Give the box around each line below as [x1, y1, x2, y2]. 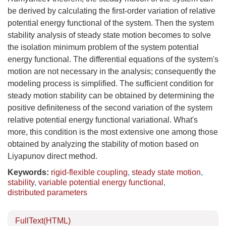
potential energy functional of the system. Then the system [8, 19, 214, 27]
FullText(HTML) [15, 216, 71, 225]
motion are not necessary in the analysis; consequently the [8, 67, 216, 76]
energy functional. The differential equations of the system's [8, 55, 218, 64]
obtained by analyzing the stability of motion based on [8, 140, 199, 148]
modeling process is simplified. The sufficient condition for [8, 79, 213, 88]
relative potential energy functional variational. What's [8, 116, 198, 124]
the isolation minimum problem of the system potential [8, 43, 199, 51]
